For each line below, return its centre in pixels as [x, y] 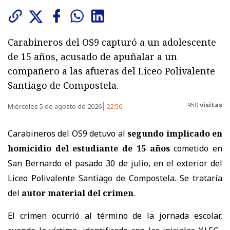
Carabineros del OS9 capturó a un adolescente [112, 42]
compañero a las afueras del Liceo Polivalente [111, 71]
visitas [210, 105]
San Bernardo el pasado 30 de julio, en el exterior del [115, 163]
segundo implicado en [174, 133]
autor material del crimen [78, 193]
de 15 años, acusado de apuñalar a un [92, 56]
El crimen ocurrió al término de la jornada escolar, [115, 215]
